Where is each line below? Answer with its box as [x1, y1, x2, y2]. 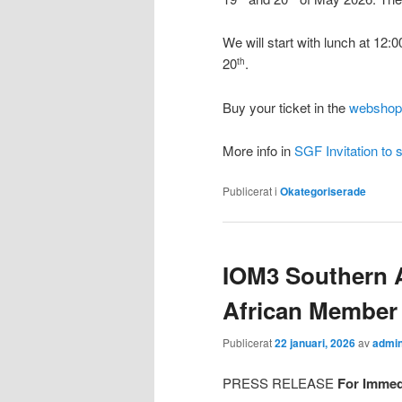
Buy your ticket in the [223, 97, 349, 117]
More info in [223, 141, 294, 161]
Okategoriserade [280, 183, 366, 200]
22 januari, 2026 [275, 335, 355, 352]
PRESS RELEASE [223, 373, 337, 393]
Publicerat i [223, 183, 277, 199]
